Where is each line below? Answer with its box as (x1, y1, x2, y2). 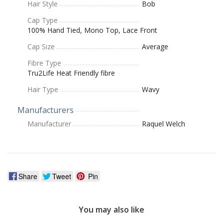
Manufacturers (17, 104, 74, 115)
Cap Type (27, 15, 58, 25)
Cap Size (27, 41, 55, 51)
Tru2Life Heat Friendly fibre (27, 68, 115, 78)
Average (142, 41, 168, 51)
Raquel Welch (142, 118, 185, 128)
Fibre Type (27, 58, 61, 68)
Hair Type (27, 84, 58, 94)
